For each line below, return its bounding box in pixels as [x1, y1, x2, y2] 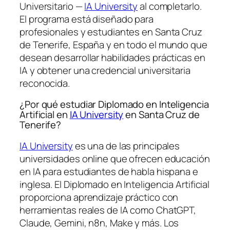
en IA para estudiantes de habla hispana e [20, 164, 198, 178]
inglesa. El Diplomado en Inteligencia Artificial [20, 177, 210, 191]
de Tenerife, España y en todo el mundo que [20, 37, 207, 51]
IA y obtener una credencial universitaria [20, 63, 190, 77]
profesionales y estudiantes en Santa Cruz [20, 25, 202, 39]
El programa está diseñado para [20, 12, 154, 26]
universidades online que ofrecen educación [20, 151, 210, 165]
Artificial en [20, 108, 70, 122]
